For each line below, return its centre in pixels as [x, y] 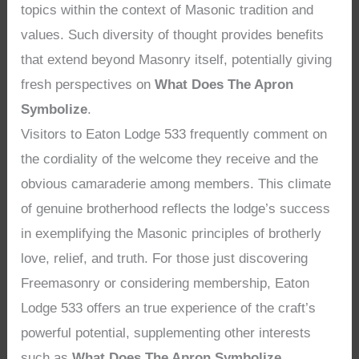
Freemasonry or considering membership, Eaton [165, 284]
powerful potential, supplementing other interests [166, 333]
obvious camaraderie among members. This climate [176, 184]
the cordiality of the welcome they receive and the [170, 159]
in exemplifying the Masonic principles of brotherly [171, 234]
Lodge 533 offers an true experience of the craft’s [169, 309]
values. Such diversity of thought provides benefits [173, 35]
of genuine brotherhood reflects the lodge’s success [176, 209]
